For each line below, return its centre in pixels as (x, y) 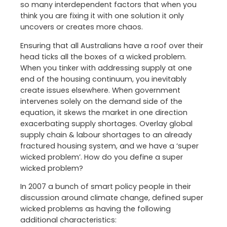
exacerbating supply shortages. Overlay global (106, 123)
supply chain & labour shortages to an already (106, 135)
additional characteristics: (68, 220)
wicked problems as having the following (96, 209)
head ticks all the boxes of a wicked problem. (103, 56)
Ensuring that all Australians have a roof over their (112, 45)
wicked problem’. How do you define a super (102, 157)
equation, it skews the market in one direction (104, 112)
